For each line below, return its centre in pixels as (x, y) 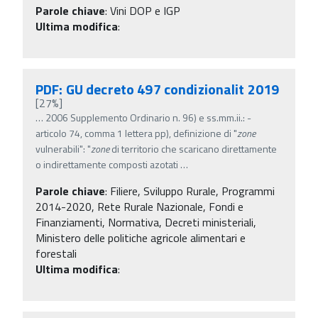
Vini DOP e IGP (145, 10)
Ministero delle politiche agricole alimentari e (141, 237)
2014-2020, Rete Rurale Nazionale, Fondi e (139, 206)
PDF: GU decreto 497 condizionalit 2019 (158, 89)
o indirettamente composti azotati (108, 164)
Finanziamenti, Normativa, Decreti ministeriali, (146, 222)
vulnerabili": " (63, 148)
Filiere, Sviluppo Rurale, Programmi (192, 191)
